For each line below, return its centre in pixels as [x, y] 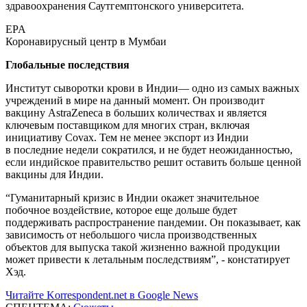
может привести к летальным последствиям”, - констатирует [148, 259]
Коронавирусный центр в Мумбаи [86, 41]
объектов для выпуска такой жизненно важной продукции [143, 247]
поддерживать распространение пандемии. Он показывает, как [153, 222]
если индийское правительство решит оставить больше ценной [153, 162]
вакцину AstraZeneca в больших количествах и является [136, 112]
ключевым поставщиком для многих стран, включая [127, 125]
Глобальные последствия [67, 64]
